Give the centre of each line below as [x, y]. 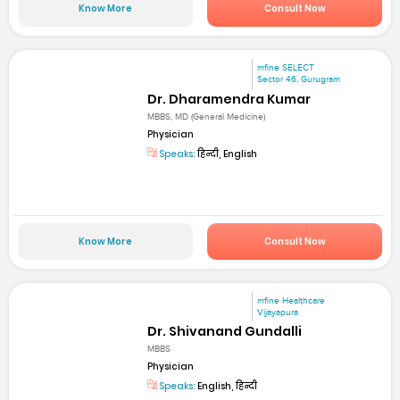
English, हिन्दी [227, 387]
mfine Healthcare [292, 301]
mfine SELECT [286, 68]
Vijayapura [278, 313]
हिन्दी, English [227, 154]
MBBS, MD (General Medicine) [207, 117]
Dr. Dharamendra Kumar [229, 99]
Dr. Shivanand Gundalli [225, 332]
